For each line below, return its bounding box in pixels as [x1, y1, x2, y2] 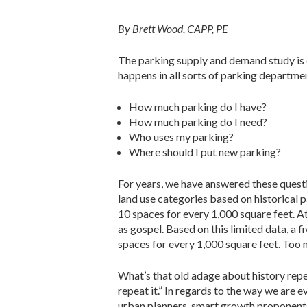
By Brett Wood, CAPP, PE [118, 21, 228, 35]
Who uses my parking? [129, 130, 234, 143]
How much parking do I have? [129, 99, 267, 113]
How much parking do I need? [129, 114, 267, 128]
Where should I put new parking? [129, 145, 281, 158]
